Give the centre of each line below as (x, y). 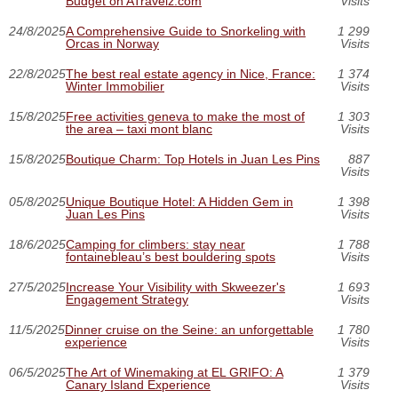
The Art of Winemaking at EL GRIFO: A (175, 372)
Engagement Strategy (127, 299)
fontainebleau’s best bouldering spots (171, 256)
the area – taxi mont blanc (139, 128)
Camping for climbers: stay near (155, 244)
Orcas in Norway (112, 43)
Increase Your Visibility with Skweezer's (175, 287)
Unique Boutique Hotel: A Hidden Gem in (179, 201)
